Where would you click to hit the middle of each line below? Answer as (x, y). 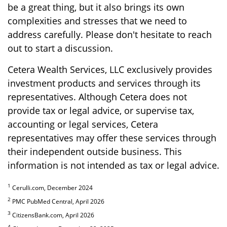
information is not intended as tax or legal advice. (113, 165)
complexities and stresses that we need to (97, 21)
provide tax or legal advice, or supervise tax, (101, 111)
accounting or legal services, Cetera (83, 124)
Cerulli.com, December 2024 (52, 188)
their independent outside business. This (95, 152)
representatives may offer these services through (112, 138)
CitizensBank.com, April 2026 (52, 215)
